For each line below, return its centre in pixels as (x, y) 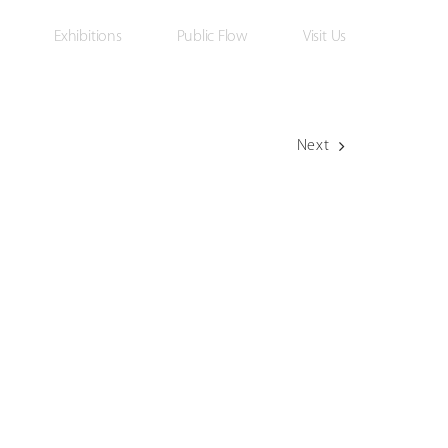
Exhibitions (88, 36)
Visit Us (324, 36)
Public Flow (212, 36)
